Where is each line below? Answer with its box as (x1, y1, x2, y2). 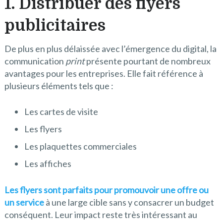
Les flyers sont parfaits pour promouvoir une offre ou (4, 184, 209, 196)
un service (4, 197, 44, 208)
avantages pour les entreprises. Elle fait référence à (4, 68, 203, 79)
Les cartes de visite (24, 106, 98, 117)
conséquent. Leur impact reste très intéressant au (4, 209, 197, 221)
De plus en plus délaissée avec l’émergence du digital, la (4, 43, 217, 55)
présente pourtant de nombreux (84, 55, 211, 67)
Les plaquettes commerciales (24, 141, 137, 152)
